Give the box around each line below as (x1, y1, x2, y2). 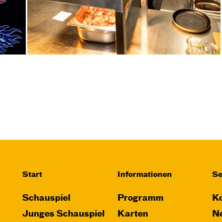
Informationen (117, 171, 172, 178)
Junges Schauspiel (22, 210, 105, 219)
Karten (117, 210, 148, 219)
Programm (117, 194, 164, 203)
